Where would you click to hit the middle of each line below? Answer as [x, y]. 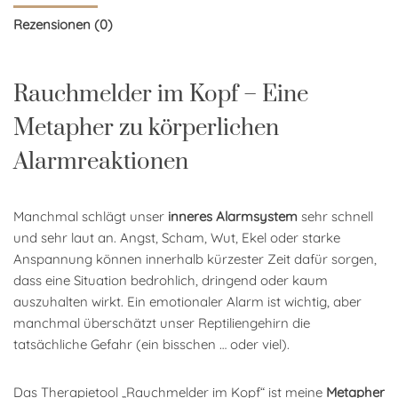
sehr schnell [335, 216]
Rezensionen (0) [63, 25]
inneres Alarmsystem [233, 216]
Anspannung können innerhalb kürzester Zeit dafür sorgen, [195, 259]
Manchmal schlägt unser [91, 216]
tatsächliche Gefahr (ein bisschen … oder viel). [151, 344]
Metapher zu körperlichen [146, 128]
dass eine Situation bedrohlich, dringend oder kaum [171, 280]
